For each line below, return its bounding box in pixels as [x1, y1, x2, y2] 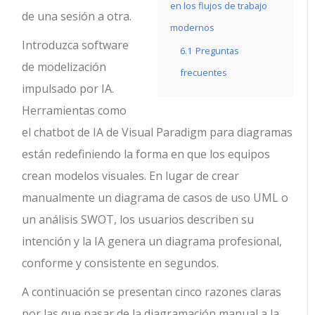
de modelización [22, 59, 107, 75]
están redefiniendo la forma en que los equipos [22, 146, 271, 162]
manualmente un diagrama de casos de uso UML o [22, 190, 289, 205]
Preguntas [195, 44, 239, 57]
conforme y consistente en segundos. [22, 255, 219, 271]
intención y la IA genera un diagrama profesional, [22, 233, 283, 249]
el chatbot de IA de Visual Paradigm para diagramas [22, 124, 293, 140]
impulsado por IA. [22, 81, 115, 96]
